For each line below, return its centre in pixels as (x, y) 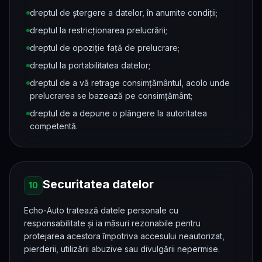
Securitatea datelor (98, 184)
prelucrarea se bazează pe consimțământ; (111, 96)
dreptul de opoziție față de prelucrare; (105, 48)
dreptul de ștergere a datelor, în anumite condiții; (124, 13)
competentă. (54, 126)
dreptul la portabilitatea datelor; (90, 65)
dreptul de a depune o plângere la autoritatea (118, 113)
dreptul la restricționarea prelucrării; (99, 30)
